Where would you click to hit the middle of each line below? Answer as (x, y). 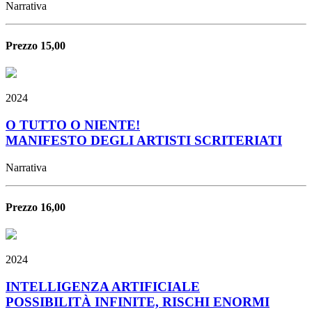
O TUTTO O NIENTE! (73, 125)
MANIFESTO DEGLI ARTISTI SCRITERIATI (144, 140)
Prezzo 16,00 (36, 207)
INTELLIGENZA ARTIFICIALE (103, 286)
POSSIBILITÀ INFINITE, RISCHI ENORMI (138, 302)
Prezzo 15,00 (36, 45)
